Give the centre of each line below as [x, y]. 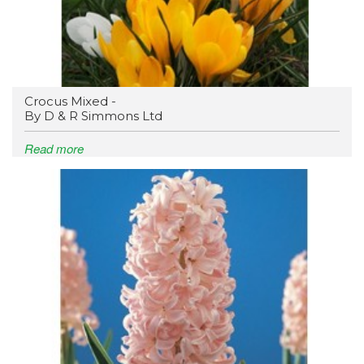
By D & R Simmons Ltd [93, 116]
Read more [54, 149]
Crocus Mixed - [70, 102]
